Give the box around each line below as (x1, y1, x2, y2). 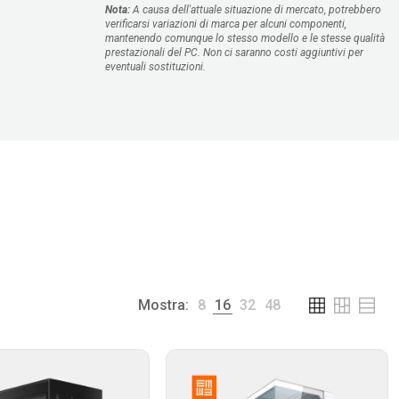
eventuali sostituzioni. (105, 61, 206, 74)
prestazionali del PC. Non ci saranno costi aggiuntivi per (105, 46, 363, 60)
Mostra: (137, 297, 189, 314)
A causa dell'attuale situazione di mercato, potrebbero (130, 4, 381, 17)
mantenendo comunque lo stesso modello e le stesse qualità (105, 32, 385, 45)
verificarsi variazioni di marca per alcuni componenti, (105, 18, 346, 31)
